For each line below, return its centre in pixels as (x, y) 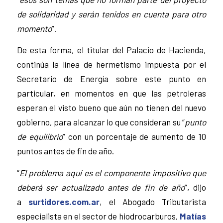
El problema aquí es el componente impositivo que (113, 172)
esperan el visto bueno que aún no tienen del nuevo (111, 108)
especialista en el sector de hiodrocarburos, (98, 216)
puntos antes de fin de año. (65, 151)
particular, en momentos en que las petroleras (111, 93)
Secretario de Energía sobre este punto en (111, 79)
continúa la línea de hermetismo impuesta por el (111, 64)
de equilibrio (40, 137)
